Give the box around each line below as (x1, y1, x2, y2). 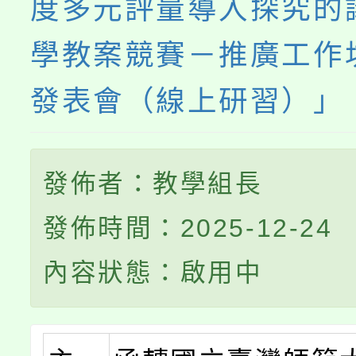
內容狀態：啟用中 (43, 258, 263, 287)
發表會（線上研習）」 (30, 85, 345, 118)
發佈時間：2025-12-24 (43, 214, 333, 242)
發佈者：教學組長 (43, 169, 263, 198)
